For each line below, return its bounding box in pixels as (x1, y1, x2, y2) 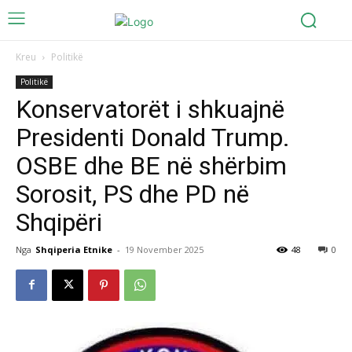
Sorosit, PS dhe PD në (16, 178, 249, 209)
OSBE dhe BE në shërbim (16, 150, 287, 181)
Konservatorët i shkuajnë (16, 93, 284, 124)
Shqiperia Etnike (35, 243, 112, 255)
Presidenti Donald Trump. (16, 122, 290, 152)
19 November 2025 (125, 243, 203, 255)
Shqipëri (16, 207, 102, 237)
